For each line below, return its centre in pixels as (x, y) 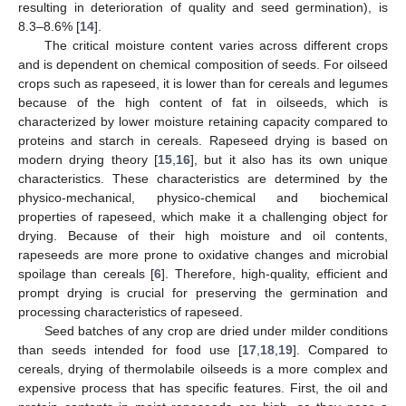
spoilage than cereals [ (87, 273)
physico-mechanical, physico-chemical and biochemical (203, 197)
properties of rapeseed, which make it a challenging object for (203, 216)
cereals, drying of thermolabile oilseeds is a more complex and (203, 368)
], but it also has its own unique (289, 159)
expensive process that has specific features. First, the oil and (203, 387)
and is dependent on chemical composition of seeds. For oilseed (203, 64)
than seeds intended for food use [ (130, 349)
